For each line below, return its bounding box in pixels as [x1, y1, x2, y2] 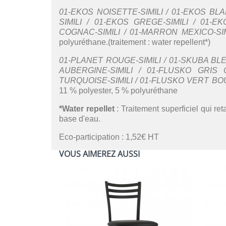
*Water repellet [59, 104, 115, 113]
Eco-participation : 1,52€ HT [59, 133, 159, 141]
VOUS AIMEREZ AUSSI [59, 148, 140, 159]
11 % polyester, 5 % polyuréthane [59, 86, 178, 95]
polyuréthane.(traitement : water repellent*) [59, 38, 210, 46]
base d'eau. [59, 115, 100, 123]
